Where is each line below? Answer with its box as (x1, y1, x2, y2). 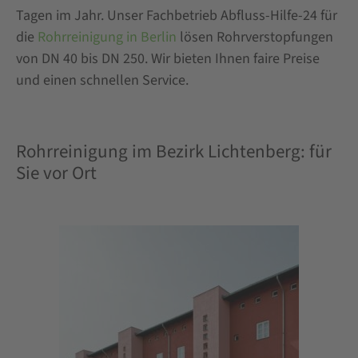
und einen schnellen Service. (16, 70, 189, 91)
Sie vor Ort (16, 159, 97, 186)
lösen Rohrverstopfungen (177, 27, 333, 48)
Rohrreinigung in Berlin (38, 27, 177, 48)
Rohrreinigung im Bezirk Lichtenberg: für (16, 137, 332, 165)
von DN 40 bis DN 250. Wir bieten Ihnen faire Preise (16, 49, 320, 70)
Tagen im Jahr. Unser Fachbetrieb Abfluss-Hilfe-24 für (16, 6, 337, 26)
